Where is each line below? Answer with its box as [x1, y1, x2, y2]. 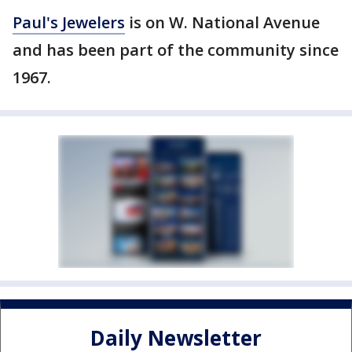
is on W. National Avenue [125, 12, 320, 33]
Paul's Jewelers [13, 12, 125, 33]
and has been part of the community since [13, 39, 339, 60]
